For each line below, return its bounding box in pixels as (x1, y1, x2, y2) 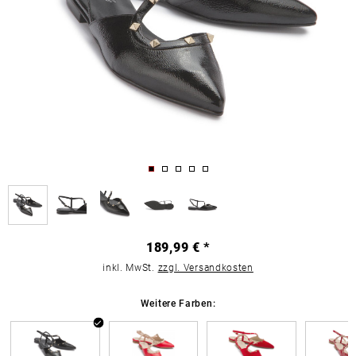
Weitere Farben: (140, 296, 216, 310)
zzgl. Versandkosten (157, 261, 253, 274)
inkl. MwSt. (103, 261, 158, 274)
